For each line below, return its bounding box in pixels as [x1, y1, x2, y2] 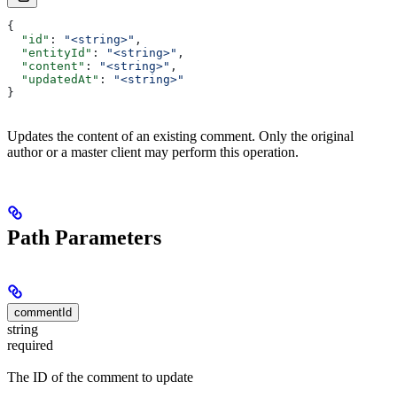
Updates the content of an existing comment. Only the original [7, 128, 354, 144]
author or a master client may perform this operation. [7, 144, 299, 160]
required [7, 338, 53, 354]
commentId [14, 306, 72, 320]
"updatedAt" [7, 73, 99, 87]
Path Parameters [7, 226, 161, 250]
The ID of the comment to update [7, 370, 193, 385]
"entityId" [7, 46, 92, 60]
